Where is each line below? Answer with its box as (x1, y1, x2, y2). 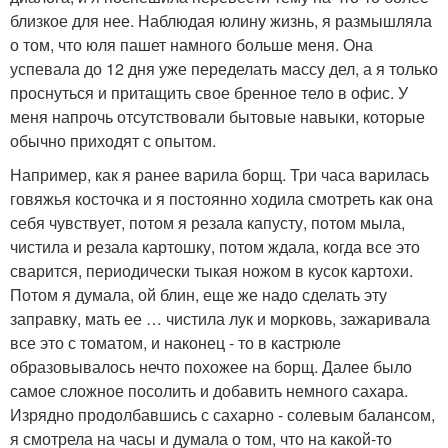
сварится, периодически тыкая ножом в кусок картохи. (10, 259, 413, 282)
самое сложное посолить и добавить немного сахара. (10, 379, 408, 402)
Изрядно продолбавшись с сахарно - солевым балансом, (10, 403, 435, 426)
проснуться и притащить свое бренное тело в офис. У (10, 81, 408, 104)
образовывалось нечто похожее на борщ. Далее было (10, 355, 412, 378)
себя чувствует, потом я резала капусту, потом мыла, (10, 211, 405, 234)
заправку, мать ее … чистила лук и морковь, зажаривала (10, 307, 430, 330)
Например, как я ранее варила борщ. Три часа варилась (10, 163, 429, 186)
